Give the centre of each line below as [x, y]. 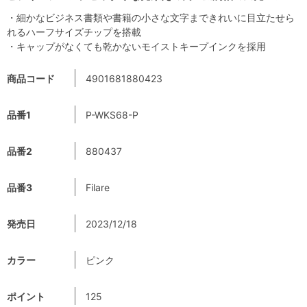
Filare [98, 187]
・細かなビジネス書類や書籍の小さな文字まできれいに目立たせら [151, 17]
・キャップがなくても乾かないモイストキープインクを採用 [136, 46]
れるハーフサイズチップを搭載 [74, 32]
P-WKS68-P [112, 114]
